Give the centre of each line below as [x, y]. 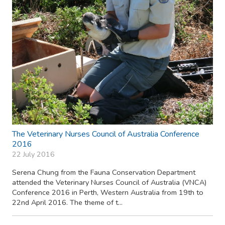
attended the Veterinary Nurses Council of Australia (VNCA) [109, 182]
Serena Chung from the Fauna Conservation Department [104, 172]
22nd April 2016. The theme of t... [67, 202]
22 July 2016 [33, 154]
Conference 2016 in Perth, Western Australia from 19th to [108, 192]
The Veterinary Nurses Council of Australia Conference [106, 134]
